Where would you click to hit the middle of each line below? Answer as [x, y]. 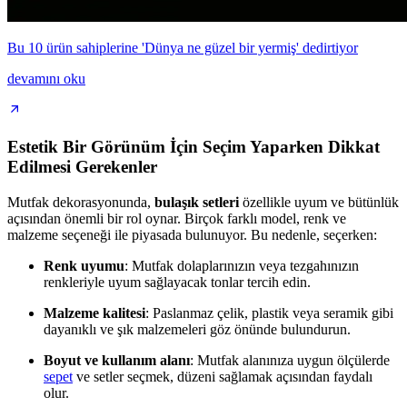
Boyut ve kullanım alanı [117, 360]
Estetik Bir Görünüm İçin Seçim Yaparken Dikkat [194, 146]
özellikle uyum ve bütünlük [319, 202]
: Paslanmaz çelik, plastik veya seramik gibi [269, 313]
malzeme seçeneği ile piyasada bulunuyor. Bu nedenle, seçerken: [192, 234]
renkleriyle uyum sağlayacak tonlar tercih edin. [177, 282]
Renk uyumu [84, 265]
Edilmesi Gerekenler [82, 166]
